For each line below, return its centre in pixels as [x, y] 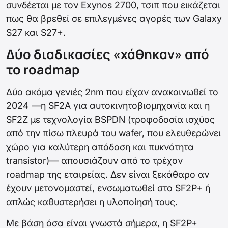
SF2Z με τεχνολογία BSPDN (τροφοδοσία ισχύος [110, 120]
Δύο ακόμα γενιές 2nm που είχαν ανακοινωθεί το [112, 92]
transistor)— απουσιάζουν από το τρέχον [94, 161]
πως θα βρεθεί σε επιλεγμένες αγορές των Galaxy [114, 19]
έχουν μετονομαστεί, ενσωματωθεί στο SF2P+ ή [108, 188]
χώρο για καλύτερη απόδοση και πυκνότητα [100, 147]
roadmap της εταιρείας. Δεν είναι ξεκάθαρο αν [108, 175]
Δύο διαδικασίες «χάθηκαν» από [108, 54]
